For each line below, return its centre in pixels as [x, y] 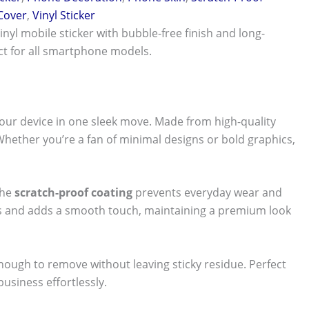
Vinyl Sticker [64, 15]
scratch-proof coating [73, 193]
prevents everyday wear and [207, 193]
